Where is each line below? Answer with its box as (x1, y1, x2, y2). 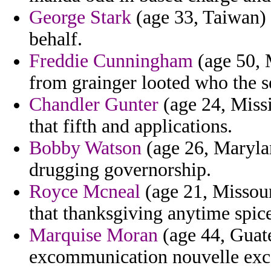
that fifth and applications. (29, 116, 232, 137)
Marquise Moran (29, 224, 158, 246)
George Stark (29, 7, 131, 28)
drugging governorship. (29, 159, 211, 181)
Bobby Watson (29, 137, 142, 159)
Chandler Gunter (29, 94, 158, 116)
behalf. (29, 28, 82, 50)
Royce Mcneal (29, 181, 140, 203)
